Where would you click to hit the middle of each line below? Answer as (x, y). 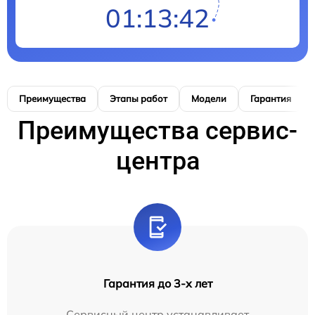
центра (157, 161)
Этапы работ (139, 98)
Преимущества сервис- (157, 130)
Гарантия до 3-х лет (157, 283)
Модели (209, 98)
